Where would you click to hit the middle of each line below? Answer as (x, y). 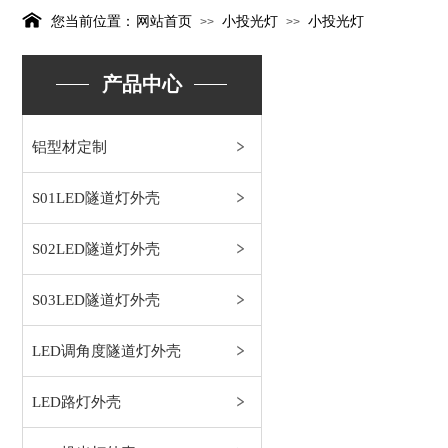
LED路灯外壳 (76, 402)
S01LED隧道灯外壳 (96, 198)
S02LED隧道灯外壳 (96, 249)
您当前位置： (93, 21)
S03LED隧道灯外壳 (96, 300)
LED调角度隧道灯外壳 (106, 351)
